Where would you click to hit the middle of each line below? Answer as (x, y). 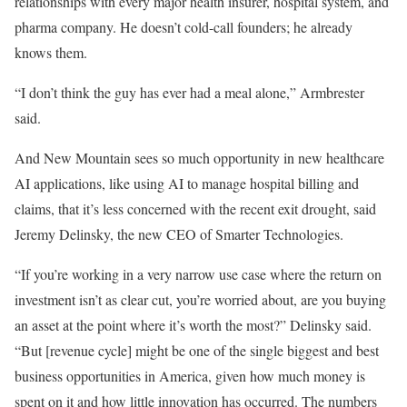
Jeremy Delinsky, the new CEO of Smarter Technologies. (179, 234)
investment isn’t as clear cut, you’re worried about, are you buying (200, 300)
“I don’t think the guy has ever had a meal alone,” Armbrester (189, 93)
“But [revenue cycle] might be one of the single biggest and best (197, 351)
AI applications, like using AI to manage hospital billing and (187, 184)
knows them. (51, 53)
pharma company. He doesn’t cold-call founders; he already (184, 27)
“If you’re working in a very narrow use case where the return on (198, 274)
